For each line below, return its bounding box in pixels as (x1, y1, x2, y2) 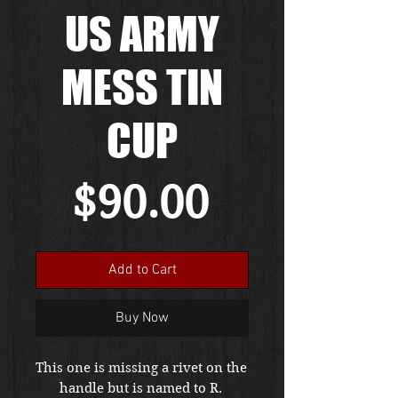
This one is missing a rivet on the (36, 359, 247, 376)
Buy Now (115, 308, 169, 327)
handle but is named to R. (59, 379, 222, 396)
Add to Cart (107, 260, 177, 279)
